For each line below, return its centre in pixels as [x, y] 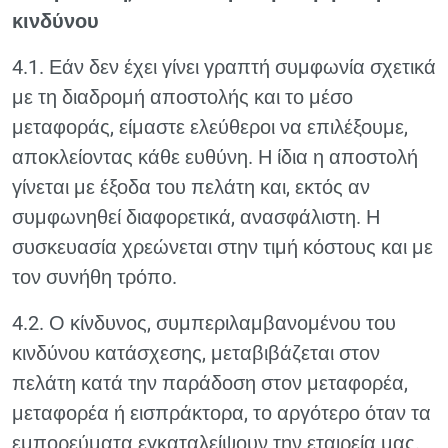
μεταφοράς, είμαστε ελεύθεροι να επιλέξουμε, [210, 127]
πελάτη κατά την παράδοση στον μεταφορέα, [210, 383]
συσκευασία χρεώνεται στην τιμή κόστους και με [222, 247]
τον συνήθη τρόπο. [94, 277]
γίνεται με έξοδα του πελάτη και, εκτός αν [191, 187]
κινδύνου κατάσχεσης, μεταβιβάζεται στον [196, 353]
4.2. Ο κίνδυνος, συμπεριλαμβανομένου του [204, 323]
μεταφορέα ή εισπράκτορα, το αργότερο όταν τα [221, 413]
